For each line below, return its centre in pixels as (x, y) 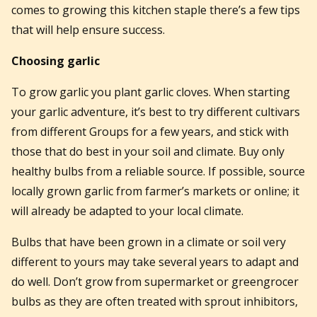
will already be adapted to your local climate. (129, 211)
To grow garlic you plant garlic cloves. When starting (151, 92)
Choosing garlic (56, 60)
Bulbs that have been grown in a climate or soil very (149, 242)
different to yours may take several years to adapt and (155, 261)
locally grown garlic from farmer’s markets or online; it (155, 191)
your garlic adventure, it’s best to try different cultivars (156, 111)
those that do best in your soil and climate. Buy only (148, 151)
